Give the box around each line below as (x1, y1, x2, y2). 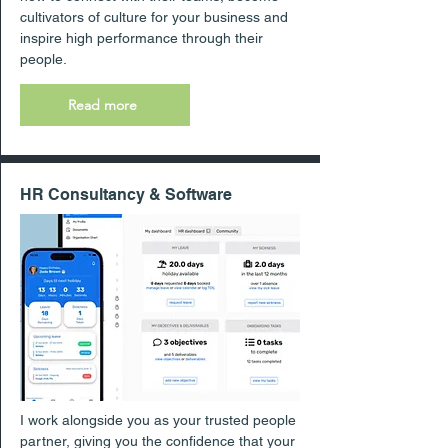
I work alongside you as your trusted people (19, 412, 296, 428)
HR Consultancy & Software (19, 185, 232, 204)
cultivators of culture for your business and (19, 9, 288, 25)
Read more (68, 96, 137, 114)
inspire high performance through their (19, 30, 263, 46)
